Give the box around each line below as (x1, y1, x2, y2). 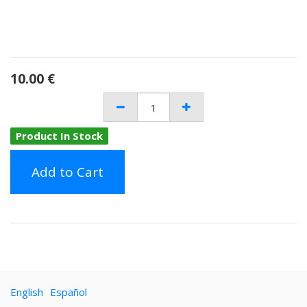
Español (50, 285, 87, 299)
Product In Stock (16, 129, 103, 143)
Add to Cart (32, 163, 103, 181)
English (10, 285, 43, 299)
